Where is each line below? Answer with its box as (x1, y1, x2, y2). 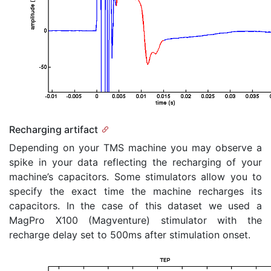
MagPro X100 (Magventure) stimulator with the (9, 214, 262, 226)
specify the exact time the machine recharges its (9, 184, 262, 197)
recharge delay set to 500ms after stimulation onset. (9, 228, 250, 241)
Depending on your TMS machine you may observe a (9, 141, 262, 154)
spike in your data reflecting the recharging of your (9, 155, 262, 168)
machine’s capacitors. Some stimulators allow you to (9, 170, 262, 183)
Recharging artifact (9, 123, 98, 135)
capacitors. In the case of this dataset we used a (9, 199, 262, 212)
